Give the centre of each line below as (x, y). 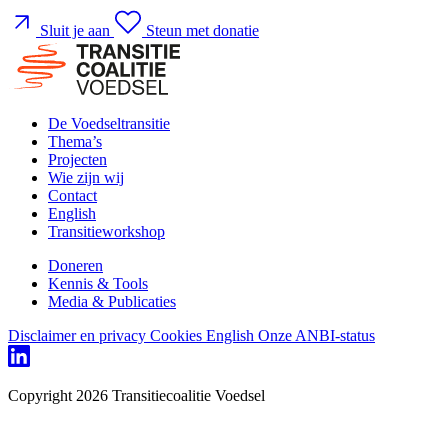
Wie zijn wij (86, 177)
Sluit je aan (75, 30)
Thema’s (75, 141)
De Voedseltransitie (109, 123)
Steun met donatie (202, 30)
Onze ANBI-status (316, 335)
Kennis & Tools (98, 283)
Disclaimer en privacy (79, 335)
